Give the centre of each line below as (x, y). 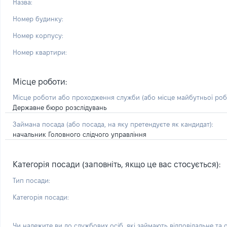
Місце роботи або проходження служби (77, 97)
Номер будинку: (38, 19)
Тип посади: (31, 180)
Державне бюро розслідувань (60, 107)
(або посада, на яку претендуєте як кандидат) (139, 124)
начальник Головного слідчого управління (80, 134)
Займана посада (40, 124)
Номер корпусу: (38, 35)
